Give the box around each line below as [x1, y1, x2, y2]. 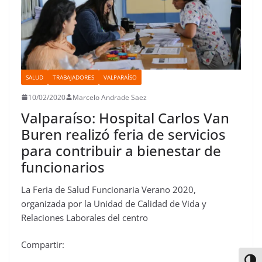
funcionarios [21, 157, 105, 177]
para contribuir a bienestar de [21, 140, 221, 160]
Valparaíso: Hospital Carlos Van [21, 108, 229, 127]
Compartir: [21, 239, 64, 251]
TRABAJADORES [53, 73, 94, 81]
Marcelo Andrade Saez [73, 92, 147, 102]
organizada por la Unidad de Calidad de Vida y [21, 197, 206, 209]
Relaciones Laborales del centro [21, 211, 148, 223]
